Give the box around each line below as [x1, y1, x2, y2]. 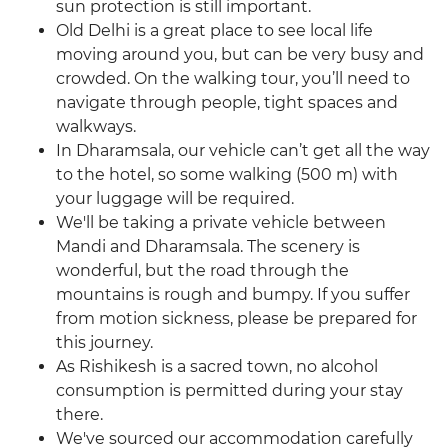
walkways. [56, 117, 136, 137]
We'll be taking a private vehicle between [56, 213, 386, 233]
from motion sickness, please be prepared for [56, 309, 417, 329]
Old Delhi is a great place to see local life [56, 21, 373, 41]
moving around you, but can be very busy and [56, 45, 424, 65]
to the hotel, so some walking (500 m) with [56, 165, 398, 185]
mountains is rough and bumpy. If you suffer [56, 285, 410, 305]
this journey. [56, 333, 153, 353]
